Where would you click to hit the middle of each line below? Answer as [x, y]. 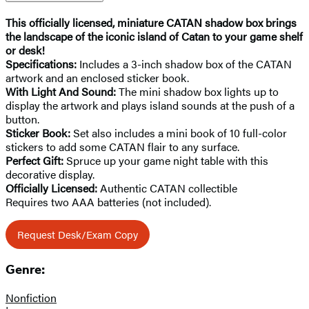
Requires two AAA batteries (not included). [108, 201]
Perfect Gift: [34, 160]
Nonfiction [31, 298]
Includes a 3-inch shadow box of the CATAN [184, 63]
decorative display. [50, 174]
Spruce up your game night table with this [166, 160]
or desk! [25, 50]
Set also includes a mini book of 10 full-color [179, 132]
